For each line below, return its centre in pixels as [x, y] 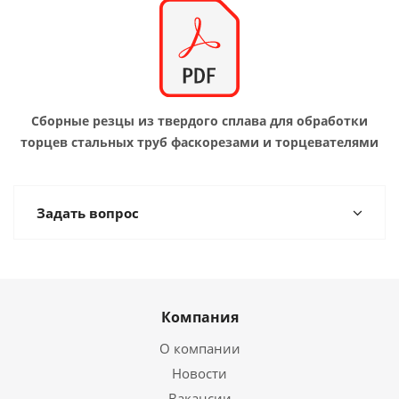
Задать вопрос [88, 212]
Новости [199, 373]
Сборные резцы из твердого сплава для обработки [199, 120]
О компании [199, 348]
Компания [199, 317]
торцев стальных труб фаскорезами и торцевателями [199, 142]
